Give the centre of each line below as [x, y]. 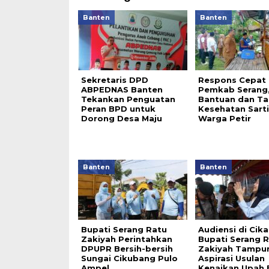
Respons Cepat [232, 80]
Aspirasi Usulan [231, 258]
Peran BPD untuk [118, 109]
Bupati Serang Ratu [124, 229]
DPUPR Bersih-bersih [127, 249]
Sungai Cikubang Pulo [129, 258]
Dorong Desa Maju [121, 118]
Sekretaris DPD [114, 80]
